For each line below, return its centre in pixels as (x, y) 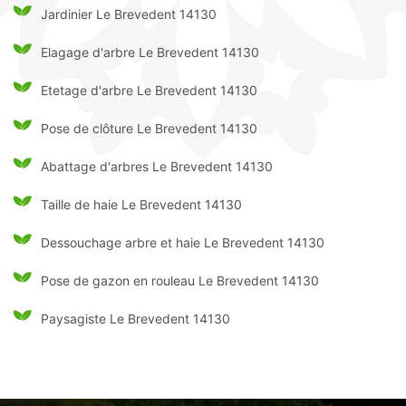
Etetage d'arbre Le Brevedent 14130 (149, 90)
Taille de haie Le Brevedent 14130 (141, 204)
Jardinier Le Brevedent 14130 (129, 14)
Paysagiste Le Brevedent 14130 (135, 318)
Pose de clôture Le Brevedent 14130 (149, 128)
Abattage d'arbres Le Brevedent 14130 (157, 166)
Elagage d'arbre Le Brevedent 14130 (150, 52)
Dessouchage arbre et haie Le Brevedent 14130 (183, 242)
